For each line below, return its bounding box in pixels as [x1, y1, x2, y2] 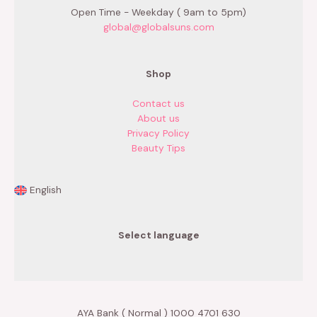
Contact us [132, 96, 185, 110]
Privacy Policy [127, 126, 190, 139]
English [30, 183, 62, 197]
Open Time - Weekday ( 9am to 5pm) [71, 5, 246, 18]
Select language [117, 228, 200, 241]
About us [137, 111, 180, 125]
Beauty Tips [132, 141, 185, 154]
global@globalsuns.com [103, 20, 214, 33]
